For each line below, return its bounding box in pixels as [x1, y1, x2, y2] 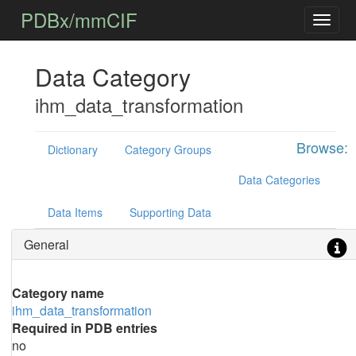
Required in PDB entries [11, 319, 157, 337]
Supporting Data [129, 204, 211, 220]
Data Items [47, 204, 103, 220]
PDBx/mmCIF [21, 6, 138, 33]
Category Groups [124, 141, 211, 157]
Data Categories [238, 172, 320, 188]
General [23, 235, 69, 253]
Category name [11, 284, 104, 302]
